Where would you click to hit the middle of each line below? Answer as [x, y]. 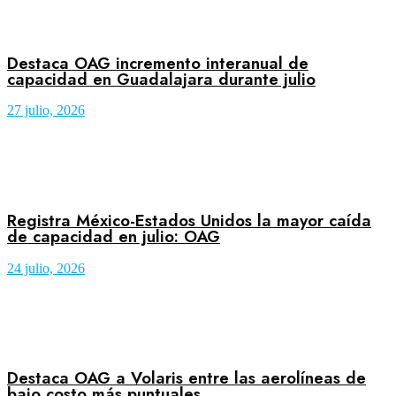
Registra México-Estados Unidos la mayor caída [189, 220]
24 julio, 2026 [46, 268]
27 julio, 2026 [46, 110]
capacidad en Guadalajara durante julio [161, 79]
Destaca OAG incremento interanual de [158, 63]
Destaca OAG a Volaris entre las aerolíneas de [187, 378]
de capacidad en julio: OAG [114, 236]
